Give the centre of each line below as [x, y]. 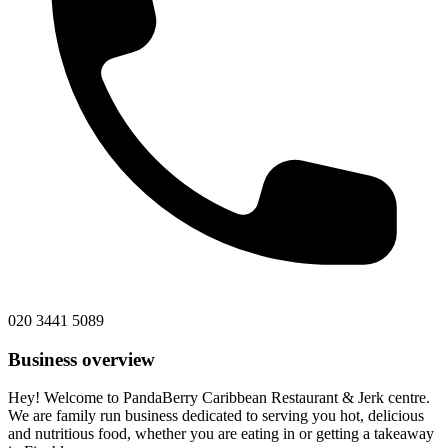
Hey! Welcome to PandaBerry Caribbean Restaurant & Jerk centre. [219, 398]
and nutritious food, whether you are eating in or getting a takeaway [221, 434]
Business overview [81, 359]
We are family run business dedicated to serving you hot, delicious [216, 416]
